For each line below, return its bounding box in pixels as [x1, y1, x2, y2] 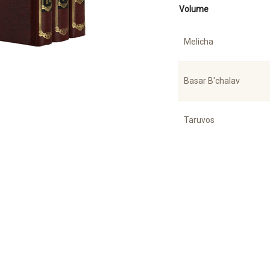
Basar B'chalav [184, 75, 240, 86]
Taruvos [184, 115, 215, 125]
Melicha [184, 36, 214, 46]
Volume [179, 4, 209, 14]
